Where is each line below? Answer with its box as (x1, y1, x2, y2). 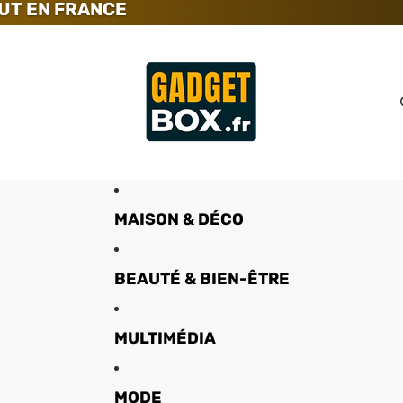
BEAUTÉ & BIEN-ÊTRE (113, 268, 290, 289)
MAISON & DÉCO (113, 209, 244, 229)
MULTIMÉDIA (113, 327, 216, 348)
